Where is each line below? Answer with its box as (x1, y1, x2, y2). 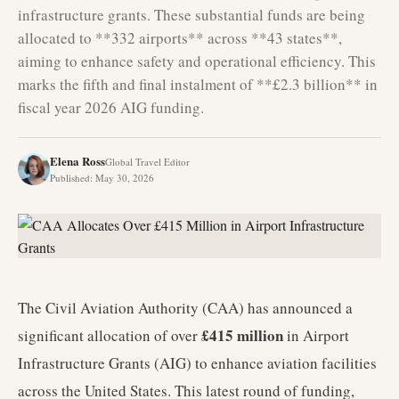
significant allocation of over (18, 325, 201, 346)
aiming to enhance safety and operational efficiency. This (18, 51, 376, 71)
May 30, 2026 (95, 171, 154, 184)
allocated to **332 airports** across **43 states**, (18, 28, 342, 48)
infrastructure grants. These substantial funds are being (18, 4, 365, 25)
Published (50, 171, 90, 184)
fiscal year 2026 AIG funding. (18, 97, 204, 118)
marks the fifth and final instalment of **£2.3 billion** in (18, 74, 378, 94)
